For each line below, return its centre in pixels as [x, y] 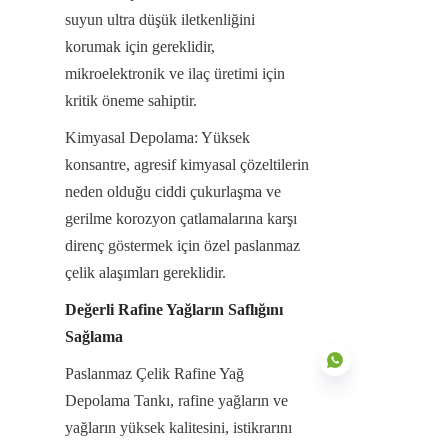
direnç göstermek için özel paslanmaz [182, 245]
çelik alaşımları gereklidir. [145, 272]
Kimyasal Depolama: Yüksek [157, 137]
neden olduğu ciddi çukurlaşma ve [173, 191]
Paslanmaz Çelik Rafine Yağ [154, 373]
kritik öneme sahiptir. [131, 100]
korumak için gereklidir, [140, 46]
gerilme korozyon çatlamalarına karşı [181, 218]
